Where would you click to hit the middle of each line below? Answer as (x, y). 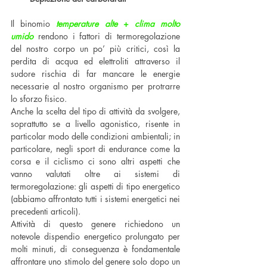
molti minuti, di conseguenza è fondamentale (95, 249)
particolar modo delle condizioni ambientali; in (95, 136)
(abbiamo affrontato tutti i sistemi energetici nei (95, 199)
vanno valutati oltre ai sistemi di (95, 174)
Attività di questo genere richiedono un (95, 224)
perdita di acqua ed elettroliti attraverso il (95, 61)
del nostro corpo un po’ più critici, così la (95, 49)
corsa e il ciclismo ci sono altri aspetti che (95, 162)
